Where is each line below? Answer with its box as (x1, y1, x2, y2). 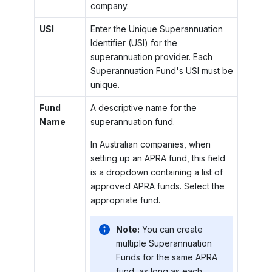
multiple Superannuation (115, 237, 212, 248)
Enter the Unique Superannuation (90, 24, 223, 35)
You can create (141, 223, 203, 234)
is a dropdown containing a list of (90, 167, 223, 178)
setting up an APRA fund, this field (90, 153, 225, 164)
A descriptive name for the (90, 103, 197, 114)
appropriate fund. (90, 195, 160, 206)
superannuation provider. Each (90, 52, 212, 63)
